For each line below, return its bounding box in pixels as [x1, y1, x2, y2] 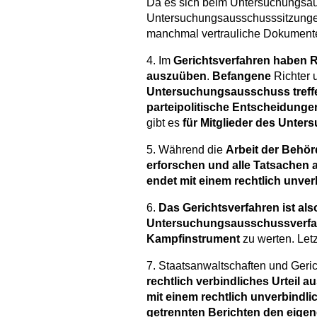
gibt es [146, 117, 183, 129]
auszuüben [146, 70, 207, 83]
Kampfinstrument [146, 233, 240, 246]
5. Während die [146, 144, 226, 156]
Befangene [212, 70, 271, 83]
